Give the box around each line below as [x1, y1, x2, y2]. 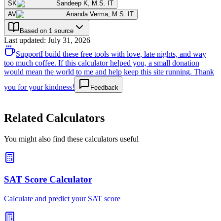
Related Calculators [4, 111, 105, 124]
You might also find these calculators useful [4, 134, 139, 143]
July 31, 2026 [48, 36, 90, 44]
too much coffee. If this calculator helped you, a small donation [4, 58, 199, 67]
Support [16, 49, 40, 58]
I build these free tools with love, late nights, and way [40, 49, 206, 58]
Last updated [4, 36, 44, 44]
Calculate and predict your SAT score [4, 194, 120, 203]
